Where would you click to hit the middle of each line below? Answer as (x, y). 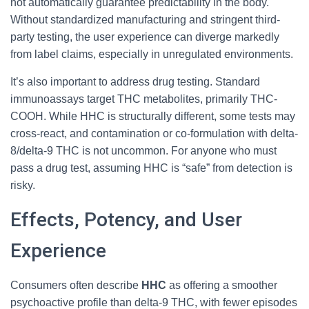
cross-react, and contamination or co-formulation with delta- (154, 133)
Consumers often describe (76, 285)
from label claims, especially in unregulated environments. (152, 54)
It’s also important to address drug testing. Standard (135, 82)
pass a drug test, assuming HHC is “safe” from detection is (151, 168)
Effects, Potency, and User (126, 220)
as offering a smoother (222, 285)
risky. (23, 185)
